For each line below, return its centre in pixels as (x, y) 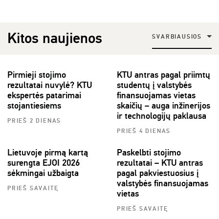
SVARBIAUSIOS (177, 37)
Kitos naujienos (55, 38)
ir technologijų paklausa (162, 116)
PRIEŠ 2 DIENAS (34, 121)
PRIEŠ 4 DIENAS (144, 131)
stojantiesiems (34, 105)
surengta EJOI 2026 (44, 163)
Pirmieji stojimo (37, 75)
